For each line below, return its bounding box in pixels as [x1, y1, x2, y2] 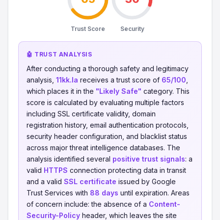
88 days [90, 189, 118, 197]
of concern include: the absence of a [27, 200, 149, 208]
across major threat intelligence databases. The [27, 143, 180, 152]
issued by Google [116, 177, 176, 186]
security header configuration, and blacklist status [27, 132, 187, 140]
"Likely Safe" [96, 87, 141, 95]
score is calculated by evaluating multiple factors [27, 98, 184, 107]
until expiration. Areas [118, 189, 190, 197]
